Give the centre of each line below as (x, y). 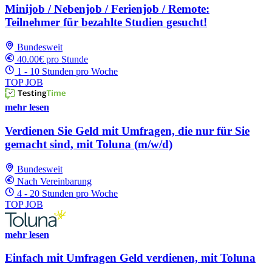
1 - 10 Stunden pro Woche (67, 72)
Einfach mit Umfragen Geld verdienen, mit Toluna (130, 258)
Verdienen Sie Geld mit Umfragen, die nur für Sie (127, 131)
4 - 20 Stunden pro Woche (67, 193)
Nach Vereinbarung (54, 181)
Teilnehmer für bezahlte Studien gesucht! (106, 22)
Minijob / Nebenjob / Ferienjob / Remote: (107, 9)
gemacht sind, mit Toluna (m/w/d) (89, 144)
